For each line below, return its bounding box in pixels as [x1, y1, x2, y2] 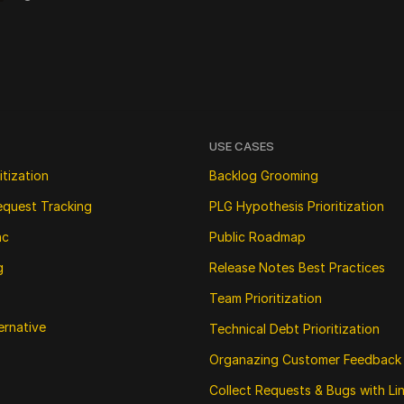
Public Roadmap [209, 229, 306, 244]
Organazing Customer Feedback [209, 352, 401, 367]
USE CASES [209, 139, 274, 153]
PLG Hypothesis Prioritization [209, 198, 384, 214]
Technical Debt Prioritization [209, 321, 380, 336]
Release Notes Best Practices [209, 260, 385, 275]
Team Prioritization [209, 290, 322, 306]
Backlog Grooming [209, 168, 318, 183]
